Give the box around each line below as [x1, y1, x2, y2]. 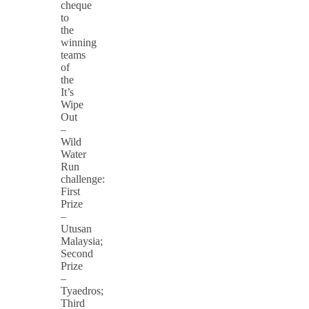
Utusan [61, 223, 92, 235]
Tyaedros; [61, 285, 103, 297]
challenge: [61, 173, 105, 186]
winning [61, 37, 97, 49]
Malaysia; [61, 235, 103, 248]
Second [61, 248, 93, 260]
